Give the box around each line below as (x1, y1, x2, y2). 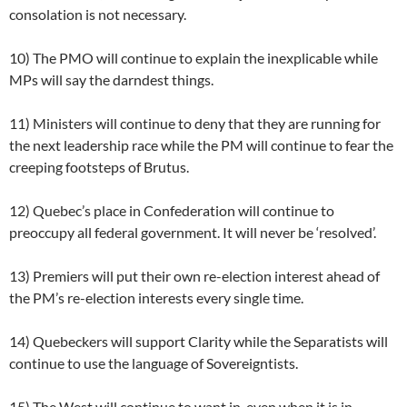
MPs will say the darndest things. (9, 71, 213, 89)
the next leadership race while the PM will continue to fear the (9, 136, 393, 154)
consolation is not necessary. (9, 5, 186, 24)
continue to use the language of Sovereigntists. (9, 354, 298, 372)
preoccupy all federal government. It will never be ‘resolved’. (9, 223, 376, 242)
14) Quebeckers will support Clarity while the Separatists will (9, 333, 388, 351)
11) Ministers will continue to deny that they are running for (9, 114, 381, 133)
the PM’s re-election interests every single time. (9, 289, 303, 307)
